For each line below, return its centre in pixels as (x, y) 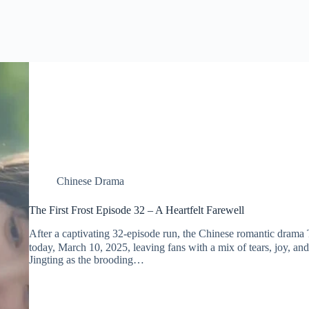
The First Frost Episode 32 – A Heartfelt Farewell (136, 210)
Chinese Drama (90, 181)
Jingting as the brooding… (86, 259)
